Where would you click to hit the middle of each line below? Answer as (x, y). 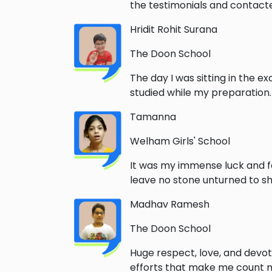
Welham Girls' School (180, 141)
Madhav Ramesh (170, 205)
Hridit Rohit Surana (174, 30)
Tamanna (153, 117)
